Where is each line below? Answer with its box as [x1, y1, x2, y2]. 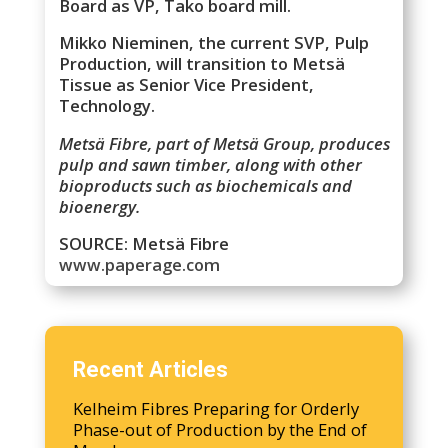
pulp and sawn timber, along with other [59, 152, 363, 176]
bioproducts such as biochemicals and [59, 173, 353, 197]
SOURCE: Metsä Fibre [59, 232, 230, 256]
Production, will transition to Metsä [59, 52, 346, 76]
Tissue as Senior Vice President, [59, 73, 315, 97]
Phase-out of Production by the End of [73, 418, 368, 442]
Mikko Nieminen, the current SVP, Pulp [59, 31, 370, 55]
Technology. [59, 94, 156, 118]
